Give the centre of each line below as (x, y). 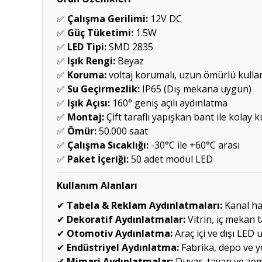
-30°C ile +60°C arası (194, 145)
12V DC (165, 19)
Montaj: (86, 117)
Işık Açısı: (89, 103)
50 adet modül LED (171, 159)
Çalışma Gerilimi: (108, 19)
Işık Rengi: (91, 61)
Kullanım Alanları (97, 185)
